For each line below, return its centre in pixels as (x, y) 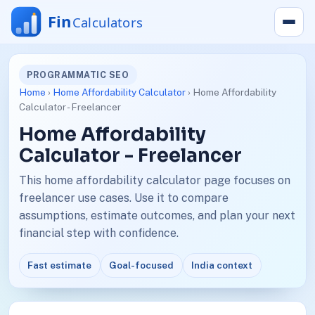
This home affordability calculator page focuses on (154, 181)
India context (222, 265)
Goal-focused (142, 265)
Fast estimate (60, 265)
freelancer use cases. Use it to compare (123, 198)
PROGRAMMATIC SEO (78, 75)
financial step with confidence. (98, 233)
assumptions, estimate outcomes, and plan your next (157, 216)
